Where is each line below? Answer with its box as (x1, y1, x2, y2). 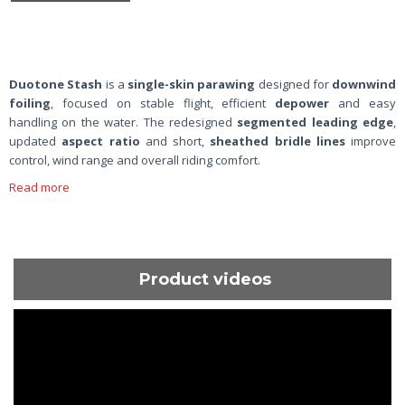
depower (275, 94, 330, 111)
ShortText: (14, 331, 70, 348)
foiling (9, 94, 51, 111)
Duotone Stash (9, 75, 103, 92)
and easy (329, 94, 396, 111)
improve (344, 132, 396, 149)
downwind (332, 75, 396, 92)
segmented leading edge (237, 113, 393, 130)
